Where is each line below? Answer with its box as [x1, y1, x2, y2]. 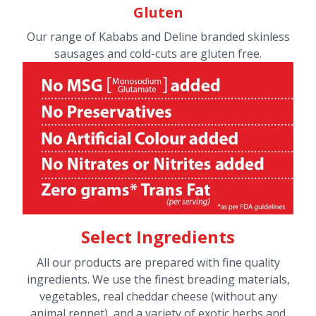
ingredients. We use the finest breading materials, [26, 271, 290, 287]
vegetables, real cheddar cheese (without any [39, 288, 277, 304]
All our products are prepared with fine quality [36, 254, 280, 270]
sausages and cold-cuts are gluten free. [54, 46, 262, 62]
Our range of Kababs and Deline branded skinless [26, 29, 290, 45]
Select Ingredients [81, 224, 235, 248]
